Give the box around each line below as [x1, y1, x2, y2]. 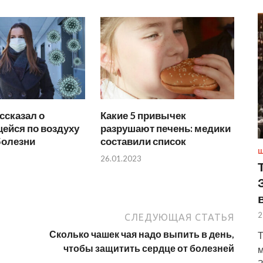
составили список [100, 135, 187, 148]
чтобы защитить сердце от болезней [63, 242, 234, 254]
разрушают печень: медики [100, 122, 231, 135]
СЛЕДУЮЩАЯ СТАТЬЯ [124, 211, 234, 222]
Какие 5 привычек [100, 109, 187, 122]
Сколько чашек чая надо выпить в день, [49, 228, 234, 240]
